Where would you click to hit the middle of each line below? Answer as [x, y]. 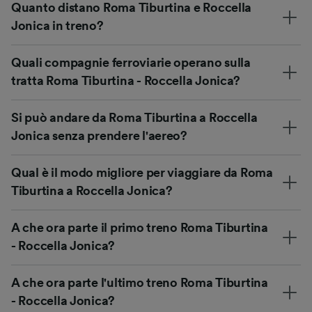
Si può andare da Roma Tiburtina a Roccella [134, 118]
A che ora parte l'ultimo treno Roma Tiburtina [140, 283]
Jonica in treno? [57, 26]
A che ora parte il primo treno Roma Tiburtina [140, 228]
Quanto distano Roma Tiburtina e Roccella [132, 8]
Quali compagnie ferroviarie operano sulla [131, 63]
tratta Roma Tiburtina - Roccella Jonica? [126, 81]
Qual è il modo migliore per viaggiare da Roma [142, 173]
